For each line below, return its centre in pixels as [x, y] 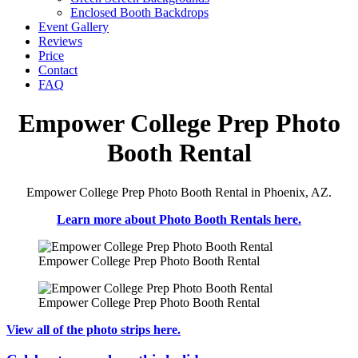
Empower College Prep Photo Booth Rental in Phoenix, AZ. [179, 192]
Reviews [60, 41]
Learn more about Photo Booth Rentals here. [179, 219]
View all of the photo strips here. [93, 329]
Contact [58, 70]
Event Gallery [74, 26]
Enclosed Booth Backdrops [139, 12]
